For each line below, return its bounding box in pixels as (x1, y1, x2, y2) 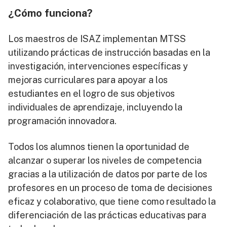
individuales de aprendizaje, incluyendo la (8, 102, 182, 112)
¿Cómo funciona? (8, 7, 92, 19)
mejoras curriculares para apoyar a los (8, 74, 168, 85)
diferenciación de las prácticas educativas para (8, 210, 206, 220)
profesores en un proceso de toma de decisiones (8, 182, 212, 193)
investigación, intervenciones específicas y (8, 61, 188, 71)
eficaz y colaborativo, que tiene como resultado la (8, 196, 216, 207)
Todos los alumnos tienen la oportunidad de (8, 141, 190, 152)
